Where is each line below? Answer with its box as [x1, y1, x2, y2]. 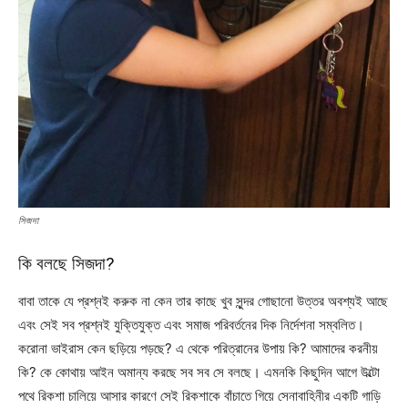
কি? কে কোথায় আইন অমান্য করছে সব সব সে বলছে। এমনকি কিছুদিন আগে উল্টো [18, 362, 380, 381]
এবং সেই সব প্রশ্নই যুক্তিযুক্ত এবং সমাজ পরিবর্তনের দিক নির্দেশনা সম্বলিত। [18, 315, 364, 333]
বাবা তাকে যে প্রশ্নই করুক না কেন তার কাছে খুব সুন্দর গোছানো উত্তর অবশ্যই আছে [18, 291, 388, 310]
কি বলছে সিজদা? [18, 252, 114, 274]
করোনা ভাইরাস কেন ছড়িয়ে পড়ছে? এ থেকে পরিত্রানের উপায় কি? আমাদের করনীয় [18, 339, 378, 357]
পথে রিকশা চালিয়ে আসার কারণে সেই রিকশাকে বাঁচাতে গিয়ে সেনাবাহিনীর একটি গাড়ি [18, 386, 381, 404]
